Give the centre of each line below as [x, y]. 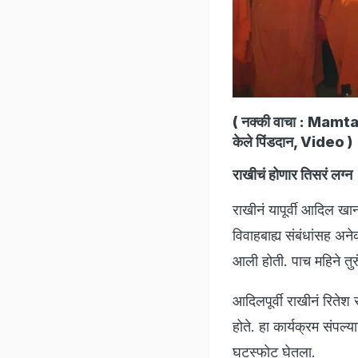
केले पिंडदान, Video [288, 141]
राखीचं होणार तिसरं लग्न [292, 174]
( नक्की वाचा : [270, 121]
